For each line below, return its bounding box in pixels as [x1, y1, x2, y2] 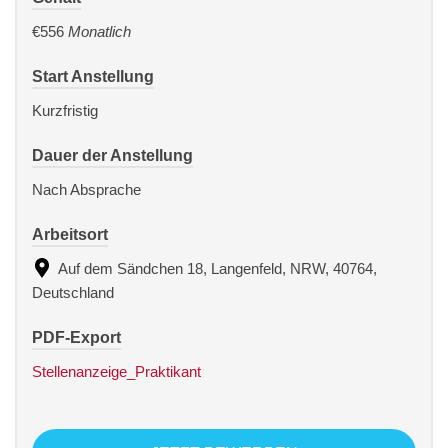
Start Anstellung [32, 67, 154, 85]
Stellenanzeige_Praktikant [32, 362, 201, 380]
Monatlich [64, 22, 131, 40]
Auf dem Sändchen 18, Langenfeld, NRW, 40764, [55, 259, 377, 277]
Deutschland [32, 283, 114, 301]
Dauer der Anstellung [32, 146, 193, 164]
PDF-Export [32, 328, 121, 346]
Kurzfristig [32, 101, 98, 119]
